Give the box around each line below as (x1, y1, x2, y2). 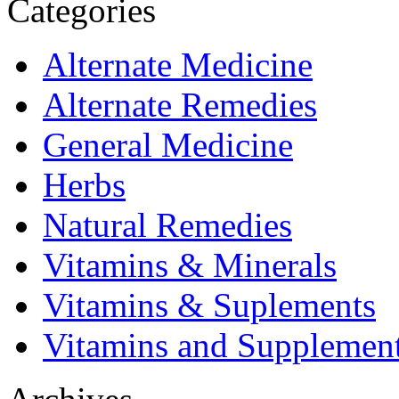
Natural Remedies (43, 205, 292, 244)
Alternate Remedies (43, 85, 317, 124)
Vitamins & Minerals (43, 245, 337, 284)
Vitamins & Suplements (43, 285, 376, 324)
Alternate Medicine (43, 45, 313, 84)
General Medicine (43, 125, 293, 164)
